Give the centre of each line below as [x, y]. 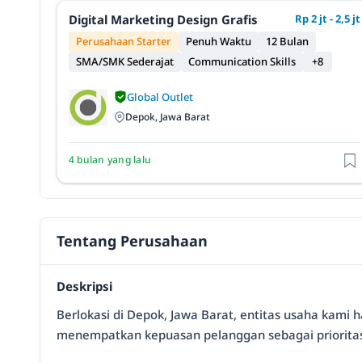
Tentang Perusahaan [132, 240]
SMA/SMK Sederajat [125, 61]
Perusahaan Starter [124, 41]
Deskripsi [84, 286]
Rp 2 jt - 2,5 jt [327, 19]
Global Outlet [160, 97]
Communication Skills [242, 61]
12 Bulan [287, 41]
